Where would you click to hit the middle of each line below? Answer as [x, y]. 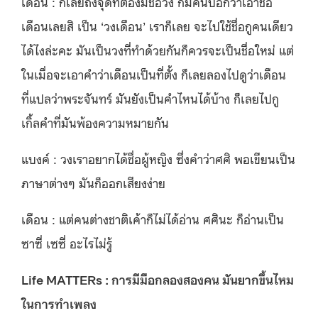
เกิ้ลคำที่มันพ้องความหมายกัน [95, 122]
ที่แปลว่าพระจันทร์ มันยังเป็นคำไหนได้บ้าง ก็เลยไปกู [150, 98]
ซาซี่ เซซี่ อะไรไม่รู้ [67, 242]
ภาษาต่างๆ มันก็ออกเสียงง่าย [93, 182]
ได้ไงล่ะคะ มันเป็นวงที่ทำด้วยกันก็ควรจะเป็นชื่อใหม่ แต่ [158, 49]
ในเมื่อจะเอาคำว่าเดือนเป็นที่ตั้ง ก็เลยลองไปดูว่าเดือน [154, 73]
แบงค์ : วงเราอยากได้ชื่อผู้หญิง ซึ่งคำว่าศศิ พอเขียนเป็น [158, 158]
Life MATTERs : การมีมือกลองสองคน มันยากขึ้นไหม [158, 279]
